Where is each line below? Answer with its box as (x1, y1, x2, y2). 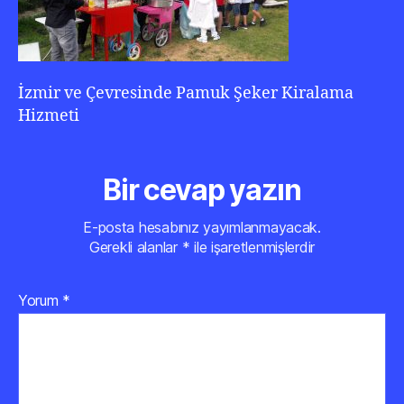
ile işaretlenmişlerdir (189, 237, 316, 256)
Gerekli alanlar (88, 237, 182, 256)
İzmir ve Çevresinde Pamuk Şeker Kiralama (18, 82, 353, 104)
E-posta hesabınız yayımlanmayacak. (83, 217, 321, 236)
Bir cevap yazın (103, 171, 301, 207)
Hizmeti (18, 105, 79, 126)
